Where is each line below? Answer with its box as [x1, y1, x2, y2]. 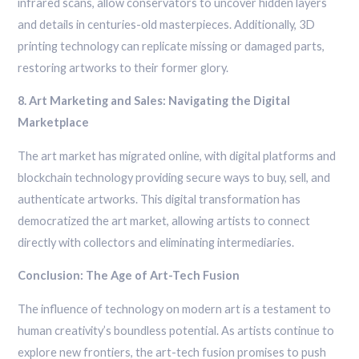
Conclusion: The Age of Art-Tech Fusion [18, 268, 240, 283]
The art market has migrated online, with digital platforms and [18, 148, 337, 163]
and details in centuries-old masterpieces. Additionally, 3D [18, 17, 316, 31]
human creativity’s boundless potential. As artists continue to [18, 323, 335, 337]
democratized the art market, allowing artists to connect [18, 213, 311, 228]
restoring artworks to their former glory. [18, 60, 229, 75]
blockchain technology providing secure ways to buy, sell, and [18, 170, 331, 184]
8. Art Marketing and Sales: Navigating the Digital [18, 94, 291, 108]
